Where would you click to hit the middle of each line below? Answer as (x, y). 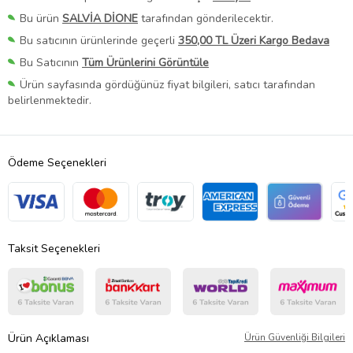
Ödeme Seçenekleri (57, 163)
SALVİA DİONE (100, 18)
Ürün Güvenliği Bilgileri (295, 338)
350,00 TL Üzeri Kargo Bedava (254, 41)
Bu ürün (41, 18)
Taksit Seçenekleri (54, 249)
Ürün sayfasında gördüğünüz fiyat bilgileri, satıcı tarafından (167, 85)
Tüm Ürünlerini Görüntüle (145, 63)
